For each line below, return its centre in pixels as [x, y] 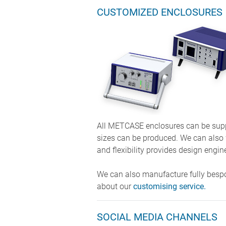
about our [115, 187]
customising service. [169, 187]
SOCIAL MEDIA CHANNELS [157, 217]
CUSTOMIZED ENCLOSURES [160, 12]
